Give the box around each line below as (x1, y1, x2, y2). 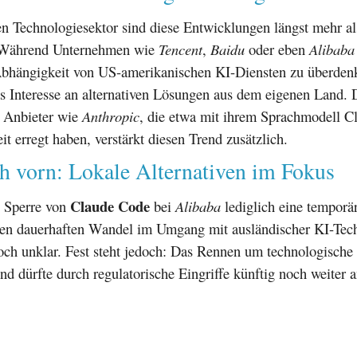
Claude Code (70, 194, 150, 217)
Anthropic (82, 105, 139, 126)
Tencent (159, 38, 202, 59)
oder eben (245, 38, 309, 59)
